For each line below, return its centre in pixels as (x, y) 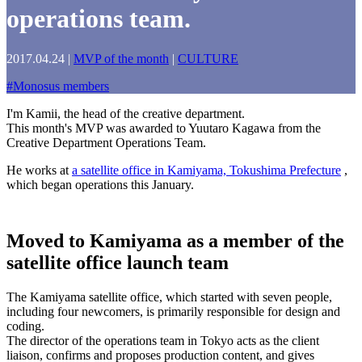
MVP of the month (121, 58)
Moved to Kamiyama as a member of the (175, 240)
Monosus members (61, 86)
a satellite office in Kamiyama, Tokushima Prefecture (206, 170)
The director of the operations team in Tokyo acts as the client (163, 340)
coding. (25, 326)
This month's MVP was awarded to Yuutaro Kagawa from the (164, 128)
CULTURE (208, 58)
